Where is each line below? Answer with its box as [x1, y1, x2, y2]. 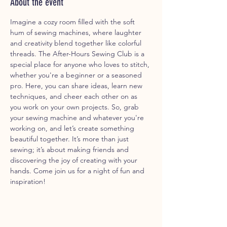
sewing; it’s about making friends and [10, 144, 131, 154]
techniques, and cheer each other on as [10, 91, 139, 101]
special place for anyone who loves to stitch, [10, 59, 152, 69]
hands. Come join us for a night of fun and [10, 166, 146, 175]
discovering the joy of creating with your [10, 155, 139, 165]
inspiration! [10, 176, 46, 186]
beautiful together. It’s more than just [10, 134, 131, 143]
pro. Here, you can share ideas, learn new [10, 81, 144, 90]
